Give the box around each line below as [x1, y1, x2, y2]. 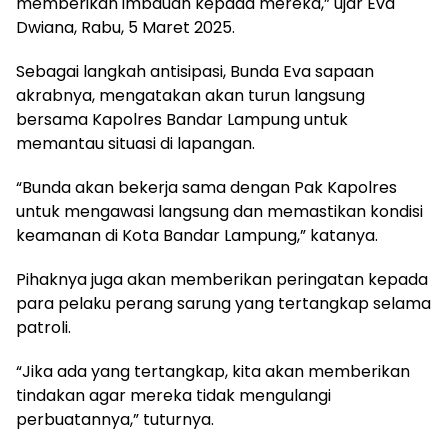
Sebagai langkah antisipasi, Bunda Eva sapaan [16, 59, 374, 83]
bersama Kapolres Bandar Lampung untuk [16, 107, 348, 131]
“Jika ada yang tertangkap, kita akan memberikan [16, 359, 410, 383]
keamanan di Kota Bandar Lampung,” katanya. [16, 223, 378, 247]
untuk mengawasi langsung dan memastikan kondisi [16, 199, 423, 223]
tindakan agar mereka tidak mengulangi [16, 383, 331, 407]
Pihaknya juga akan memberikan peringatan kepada [16, 267, 428, 291]
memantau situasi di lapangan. [16, 131, 255, 155]
